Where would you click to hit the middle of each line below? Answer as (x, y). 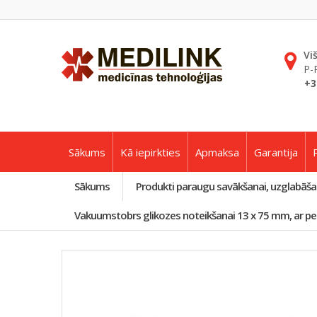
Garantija (276, 152)
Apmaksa (217, 152)
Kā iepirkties (150, 152)
